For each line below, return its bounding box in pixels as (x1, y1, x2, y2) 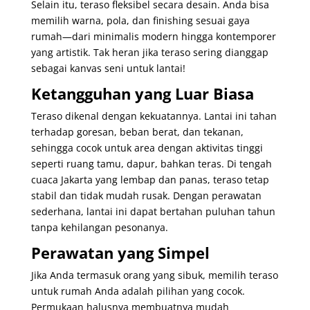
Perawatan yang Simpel (30, 241, 210, 263)
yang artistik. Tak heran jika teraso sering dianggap (30, 45, 268, 59)
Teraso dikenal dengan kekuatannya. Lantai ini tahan (30, 109, 277, 122)
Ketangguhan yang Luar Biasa (30, 82, 254, 104)
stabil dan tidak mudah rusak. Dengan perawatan (30, 188, 262, 202)
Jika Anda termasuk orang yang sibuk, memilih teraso (30, 268, 278, 282)
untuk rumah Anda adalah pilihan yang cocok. (30, 284, 245, 298)
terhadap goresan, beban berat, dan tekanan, (30, 125, 244, 138)
